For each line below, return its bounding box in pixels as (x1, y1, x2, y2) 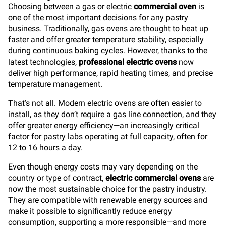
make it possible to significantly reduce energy (8, 206, 172, 216)
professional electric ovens (79, 57, 177, 67)
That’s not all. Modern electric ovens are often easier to (8, 98, 202, 108)
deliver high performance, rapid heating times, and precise (8, 68, 213, 78)
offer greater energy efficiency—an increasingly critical (8, 121, 199, 130)
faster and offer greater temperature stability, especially (8, 35, 204, 44)
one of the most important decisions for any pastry (8, 13, 188, 22)
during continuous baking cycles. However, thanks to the (8, 46, 207, 55)
